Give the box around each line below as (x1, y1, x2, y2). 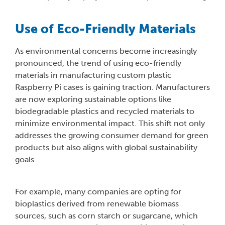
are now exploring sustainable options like (15, 94, 171, 104)
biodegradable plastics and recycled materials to (15, 106, 194, 116)
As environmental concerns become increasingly (15, 46, 197, 56)
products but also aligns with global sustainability (15, 142, 197, 152)
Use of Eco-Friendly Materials (15, 21, 196, 37)
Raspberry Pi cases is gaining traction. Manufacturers (15, 82, 210, 92)
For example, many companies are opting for (15, 186, 181, 196)
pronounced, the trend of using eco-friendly (15, 58, 181, 68)
